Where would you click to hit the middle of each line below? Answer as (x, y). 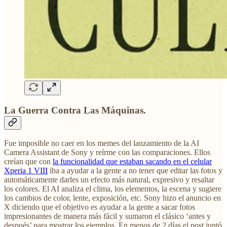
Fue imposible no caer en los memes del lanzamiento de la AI (102, 143)
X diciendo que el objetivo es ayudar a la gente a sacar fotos (100, 207)
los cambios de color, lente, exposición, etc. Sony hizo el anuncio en (112, 198)
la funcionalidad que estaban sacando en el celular (132, 162)
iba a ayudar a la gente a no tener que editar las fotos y (135, 171)
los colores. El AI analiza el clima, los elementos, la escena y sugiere (113, 189)
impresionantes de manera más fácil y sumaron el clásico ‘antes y (107, 216)
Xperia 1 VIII (26, 171)
